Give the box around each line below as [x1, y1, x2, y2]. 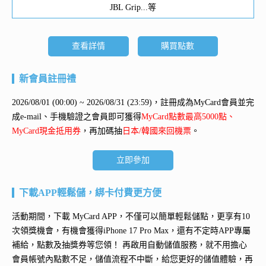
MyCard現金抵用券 [12, 126, 81, 135]
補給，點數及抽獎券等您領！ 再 [12, 240, 131, 249]
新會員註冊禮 [19, 73, 76, 84]
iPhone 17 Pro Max [103, 226, 169, 235]
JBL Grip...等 [110, 2, 156, 12]
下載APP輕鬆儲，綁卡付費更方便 [19, 187, 161, 198]
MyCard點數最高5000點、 [141, 112, 235, 121]
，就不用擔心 [197, 240, 247, 249]
